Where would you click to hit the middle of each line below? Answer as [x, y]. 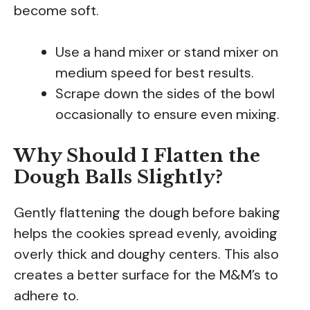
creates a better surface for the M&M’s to [146, 275]
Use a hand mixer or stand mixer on [167, 52]
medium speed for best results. [155, 73]
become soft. [56, 11]
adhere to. [46, 296]
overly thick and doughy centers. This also [146, 254]
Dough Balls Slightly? [118, 177]
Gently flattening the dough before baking [147, 213]
